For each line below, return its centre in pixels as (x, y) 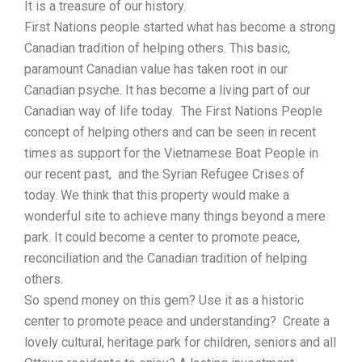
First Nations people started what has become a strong (180, 27)
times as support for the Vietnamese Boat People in (171, 153)
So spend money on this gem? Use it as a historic (164, 300)
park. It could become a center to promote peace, (162, 237)
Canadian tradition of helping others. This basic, (157, 48)
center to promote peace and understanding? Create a (177, 321)
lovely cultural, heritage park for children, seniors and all (180, 342)
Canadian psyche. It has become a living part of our (167, 90)
